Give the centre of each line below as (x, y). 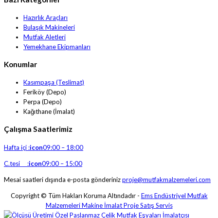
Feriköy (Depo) (45, 92)
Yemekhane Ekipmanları (57, 46)
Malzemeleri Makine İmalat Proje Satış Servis (109, 205)
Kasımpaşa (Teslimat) (54, 82)
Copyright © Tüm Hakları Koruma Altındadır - (76, 195)
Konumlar (20, 64)
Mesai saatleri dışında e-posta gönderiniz (63, 179)
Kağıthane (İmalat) (49, 112)
